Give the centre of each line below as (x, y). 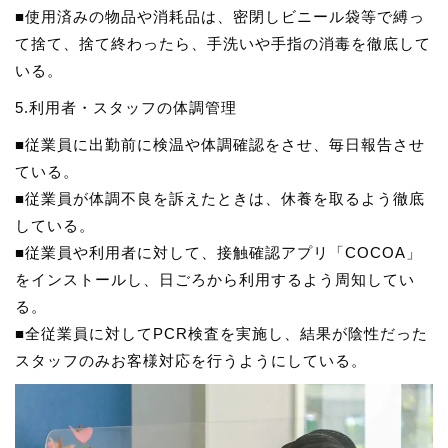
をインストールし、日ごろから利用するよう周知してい (215, 279)
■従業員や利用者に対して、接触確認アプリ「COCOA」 (218, 252)
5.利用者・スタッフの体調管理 (126, 107)
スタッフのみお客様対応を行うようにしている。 (191, 360)
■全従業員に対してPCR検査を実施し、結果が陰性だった (221, 333)
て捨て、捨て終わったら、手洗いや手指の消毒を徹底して (223, 43)
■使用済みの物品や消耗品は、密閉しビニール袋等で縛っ (220, 16)
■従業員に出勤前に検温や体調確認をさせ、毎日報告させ (220, 144)
